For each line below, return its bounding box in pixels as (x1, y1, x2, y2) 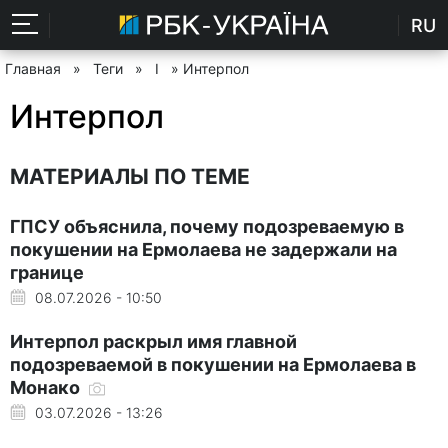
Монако (10, 376, 84, 398)
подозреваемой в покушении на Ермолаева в (10, 353, 416, 375)
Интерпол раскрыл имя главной (10, 330, 297, 352)
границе (10, 261, 84, 283)
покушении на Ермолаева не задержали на (10, 238, 397, 260)
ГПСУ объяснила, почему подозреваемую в (10, 215, 404, 237)
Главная (5, 60, 61, 77)
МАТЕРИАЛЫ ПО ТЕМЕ (10, 163, 250, 189)
